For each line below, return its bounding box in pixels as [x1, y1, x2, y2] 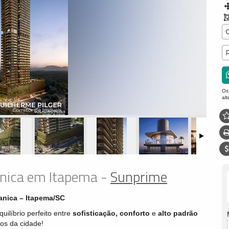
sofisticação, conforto [73, 209, 150, 218]
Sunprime [110, 165, 167, 188]
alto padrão [158, 209, 198, 218]
